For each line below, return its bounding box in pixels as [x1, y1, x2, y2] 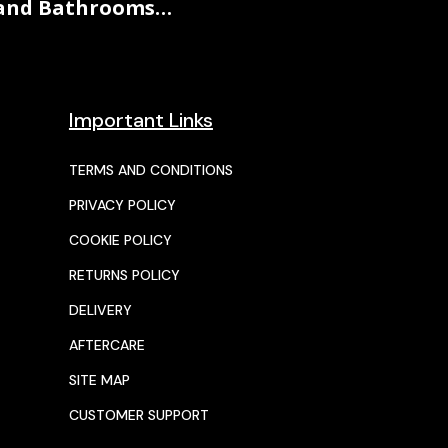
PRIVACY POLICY [68, 196, 176, 215]
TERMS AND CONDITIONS [68, 161, 233, 180]
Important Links [68, 107, 213, 134]
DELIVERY [68, 301, 132, 320]
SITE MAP [68, 371, 130, 390]
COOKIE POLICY [68, 231, 172, 250]
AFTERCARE [68, 336, 145, 355]
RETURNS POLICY [68, 266, 180, 285]
